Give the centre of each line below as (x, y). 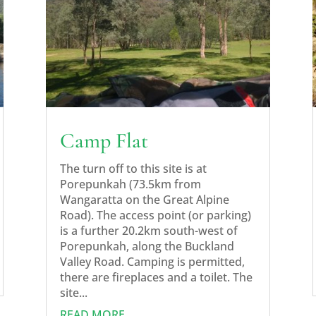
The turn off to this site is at (133, 169)
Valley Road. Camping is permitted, (152, 262)
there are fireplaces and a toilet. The (156, 278)
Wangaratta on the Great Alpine (144, 200)
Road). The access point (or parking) (155, 215)
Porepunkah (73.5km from (130, 184)
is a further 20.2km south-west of (148, 231)
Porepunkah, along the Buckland (147, 247)
